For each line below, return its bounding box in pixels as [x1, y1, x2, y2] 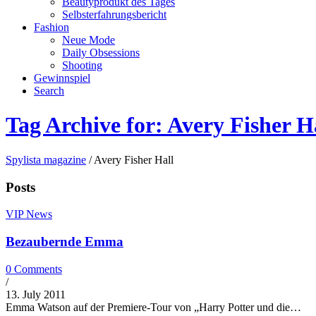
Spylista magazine [6, 153, 86, 166]
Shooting [62, 59, 102, 71]
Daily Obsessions [62, 47, 140, 59]
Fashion [34, 21, 69, 33]
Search [34, 85, 64, 97]
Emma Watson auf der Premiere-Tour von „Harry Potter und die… [6, 300, 301, 313]
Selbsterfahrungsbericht [62, 8, 166, 20]
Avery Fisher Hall [94, 153, 174, 166]
